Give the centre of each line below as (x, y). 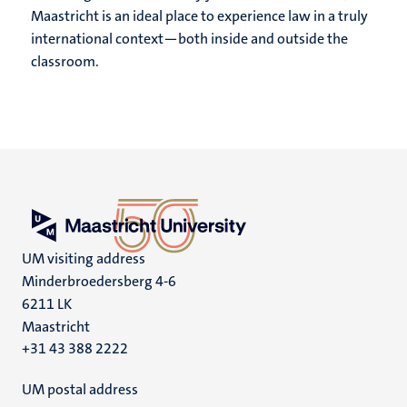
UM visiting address (84, 259)
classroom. (65, 62)
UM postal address (80, 390)
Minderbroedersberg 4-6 (99, 282)
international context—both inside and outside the (189, 39)
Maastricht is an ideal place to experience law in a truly (199, 16)
